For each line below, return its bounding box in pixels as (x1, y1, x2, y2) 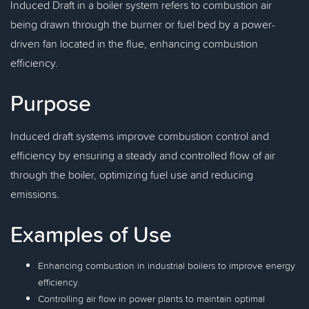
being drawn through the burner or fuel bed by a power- (10, 17, 275, 32)
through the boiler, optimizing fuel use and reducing (10, 167, 253, 182)
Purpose (10, 87, 91, 119)
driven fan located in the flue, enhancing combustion (10, 36, 258, 51)
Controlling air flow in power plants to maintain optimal (38, 292, 265, 306)
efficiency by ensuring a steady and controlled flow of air (10, 148, 275, 163)
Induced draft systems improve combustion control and (10, 128, 269, 143)
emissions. (10, 186, 59, 201)
